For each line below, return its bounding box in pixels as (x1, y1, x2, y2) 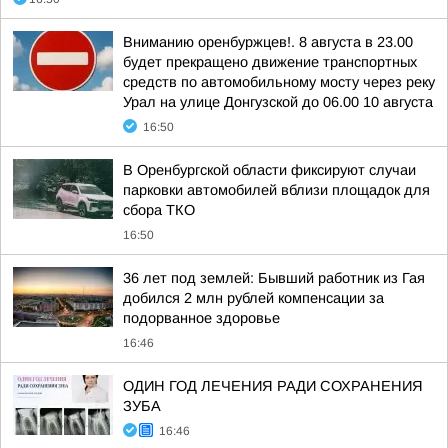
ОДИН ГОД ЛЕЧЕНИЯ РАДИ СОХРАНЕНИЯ (123, 378, 423, 394)
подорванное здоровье (123, 310, 280, 326)
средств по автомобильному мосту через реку (123, 74, 435, 90)
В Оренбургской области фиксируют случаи (123, 162, 416, 178)
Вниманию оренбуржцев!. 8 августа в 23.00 (123, 34, 413, 50)
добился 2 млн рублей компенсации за (123, 290, 384, 306)
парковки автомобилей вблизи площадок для (123, 182, 430, 198)
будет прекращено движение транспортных (123, 54, 417, 70)
